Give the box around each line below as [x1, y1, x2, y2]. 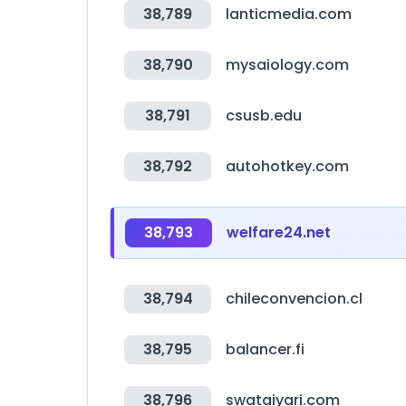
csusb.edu [226, 105, 302, 126]
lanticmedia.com [226, 4, 352, 24]
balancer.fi [226, 339, 304, 360]
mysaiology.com [226, 54, 349, 75]
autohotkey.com [226, 156, 349, 177]
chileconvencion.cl [226, 288, 362, 309]
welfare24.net [227, 222, 331, 243]
